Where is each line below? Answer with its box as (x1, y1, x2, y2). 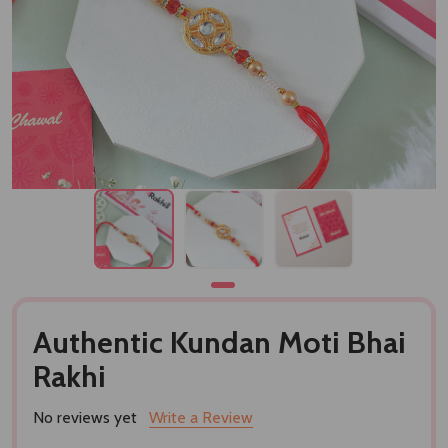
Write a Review (149, 407, 253, 427)
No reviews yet (33, 407, 137, 427)
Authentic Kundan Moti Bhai (33, 323, 406, 361)
